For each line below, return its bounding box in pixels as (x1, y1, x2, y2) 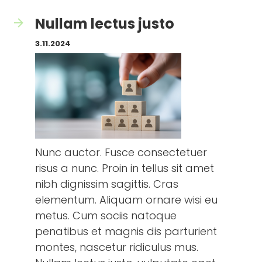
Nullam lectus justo (35, 14, 174, 33)
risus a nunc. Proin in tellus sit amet (35, 161, 214, 175)
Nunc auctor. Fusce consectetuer (35, 145, 207, 160)
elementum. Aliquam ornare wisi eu (35, 192, 218, 207)
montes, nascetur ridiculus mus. (35, 240, 198, 254)
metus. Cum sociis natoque (35, 208, 177, 223)
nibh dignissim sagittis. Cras (35, 177, 178, 191)
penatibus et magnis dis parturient (35, 224, 217, 239)
